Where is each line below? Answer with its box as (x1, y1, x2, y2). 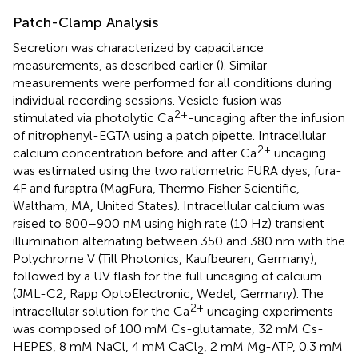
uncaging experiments (204, 303, 333, 319)
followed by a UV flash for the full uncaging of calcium (13, 268, 322, 284)
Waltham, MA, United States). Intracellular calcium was (13, 197, 325, 213)
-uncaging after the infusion (188, 109, 345, 125)
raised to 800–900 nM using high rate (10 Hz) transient (13, 215, 324, 231)
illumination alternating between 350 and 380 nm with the (13, 233, 345, 249)
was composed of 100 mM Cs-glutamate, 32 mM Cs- (13, 320, 324, 336)
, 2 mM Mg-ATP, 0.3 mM (204, 338, 343, 354)
